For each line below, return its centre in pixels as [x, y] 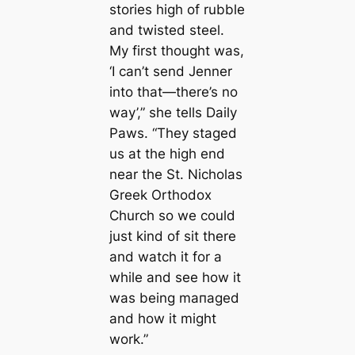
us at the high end [167, 154]
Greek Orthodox [160, 195]
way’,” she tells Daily [173, 113]
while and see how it [175, 278]
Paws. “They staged [173, 134]
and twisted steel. [166, 31]
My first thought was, [176, 51]
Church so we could [172, 216]
